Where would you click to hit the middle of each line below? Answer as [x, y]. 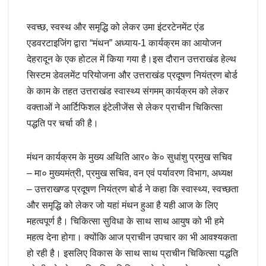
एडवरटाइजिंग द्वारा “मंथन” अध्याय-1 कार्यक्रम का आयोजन [124, 43]
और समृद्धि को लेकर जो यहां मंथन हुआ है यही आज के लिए [122, 205]
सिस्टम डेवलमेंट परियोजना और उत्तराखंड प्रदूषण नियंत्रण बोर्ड [132, 75]
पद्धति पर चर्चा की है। [63, 123]
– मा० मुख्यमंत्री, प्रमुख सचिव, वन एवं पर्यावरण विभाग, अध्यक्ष [130, 173]
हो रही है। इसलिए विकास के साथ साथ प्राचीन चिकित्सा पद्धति [132, 253]
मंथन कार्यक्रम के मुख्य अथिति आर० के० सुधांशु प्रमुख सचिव [129, 157]
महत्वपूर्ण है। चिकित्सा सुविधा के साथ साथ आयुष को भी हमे [125, 221]
